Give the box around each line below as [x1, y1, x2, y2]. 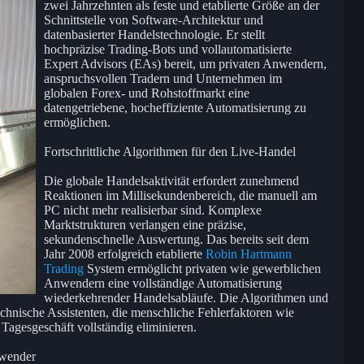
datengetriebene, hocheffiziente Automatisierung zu [44, 100, 306, 115]
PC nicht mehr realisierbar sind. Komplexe [44, 202, 262, 217]
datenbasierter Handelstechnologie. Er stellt [44, 27, 265, 41]
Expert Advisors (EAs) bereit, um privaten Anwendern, [44, 56, 327, 71]
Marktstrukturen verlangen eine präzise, [44, 217, 246, 232]
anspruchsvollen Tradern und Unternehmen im [44, 71, 282, 85]
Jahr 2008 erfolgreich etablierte [44, 246, 206, 261]
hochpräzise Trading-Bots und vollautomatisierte [44, 41, 292, 56]
